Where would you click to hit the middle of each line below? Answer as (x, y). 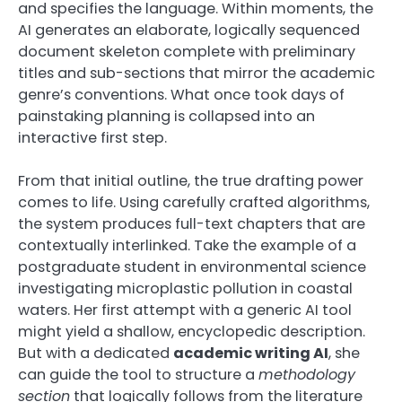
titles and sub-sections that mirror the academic (197, 73)
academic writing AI (251, 353)
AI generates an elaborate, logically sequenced (189, 30)
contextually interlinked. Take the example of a (187, 245)
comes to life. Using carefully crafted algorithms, (194, 202)
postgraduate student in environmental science (192, 267)
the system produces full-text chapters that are (192, 223)
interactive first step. (92, 137)
